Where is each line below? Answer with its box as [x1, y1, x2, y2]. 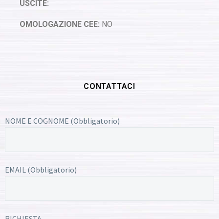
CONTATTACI [83, 82, 136, 91]
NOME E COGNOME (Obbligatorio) [5, 116, 120, 126]
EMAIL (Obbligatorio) [5, 165, 77, 175]
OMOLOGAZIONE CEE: [20, 19, 100, 29]
